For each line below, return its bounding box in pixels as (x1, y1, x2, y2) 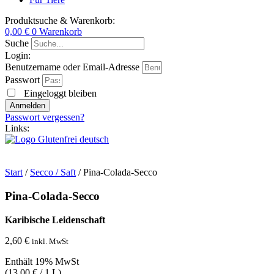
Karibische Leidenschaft (5, 214, 105, 225)
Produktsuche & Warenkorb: (5, 15, 115, 26)
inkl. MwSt (32, 236, 68, 246)
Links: (5, 123, 29, 134)
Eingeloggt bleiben (21, 88, 97, 99)
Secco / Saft (30, 167, 76, 178)
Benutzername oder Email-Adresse (5, 62, 139, 73)
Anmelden (10, 101, 45, 111)
